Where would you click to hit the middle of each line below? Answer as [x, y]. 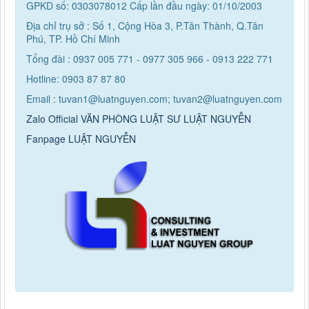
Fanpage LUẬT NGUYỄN [81, 138]
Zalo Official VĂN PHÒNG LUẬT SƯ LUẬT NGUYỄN [139, 118]
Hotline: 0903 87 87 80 [76, 78]
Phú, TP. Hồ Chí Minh [73, 38]
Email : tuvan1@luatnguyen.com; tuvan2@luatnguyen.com [154, 98]
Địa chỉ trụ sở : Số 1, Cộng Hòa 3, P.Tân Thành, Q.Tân [145, 25]
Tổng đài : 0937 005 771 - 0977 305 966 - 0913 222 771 [150, 58]
